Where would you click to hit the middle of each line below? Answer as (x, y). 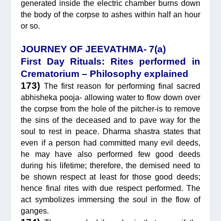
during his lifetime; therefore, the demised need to (110, 165)
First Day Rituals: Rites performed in (110, 61)
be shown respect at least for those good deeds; (110, 177)
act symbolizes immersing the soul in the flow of (110, 199)
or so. (31, 26)
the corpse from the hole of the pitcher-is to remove (110, 109)
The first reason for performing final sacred (122, 86)
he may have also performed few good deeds (110, 154)
